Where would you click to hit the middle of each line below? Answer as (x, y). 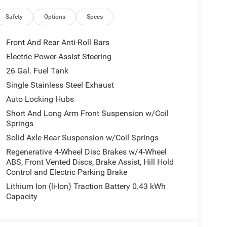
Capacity (22, 197)
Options (55, 17)
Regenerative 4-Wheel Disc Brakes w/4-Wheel (86, 152)
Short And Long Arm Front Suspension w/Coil (87, 113)
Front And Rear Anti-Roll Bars (58, 43)
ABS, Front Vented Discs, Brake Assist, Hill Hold (90, 162)
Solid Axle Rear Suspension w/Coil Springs (82, 138)
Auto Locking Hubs (40, 99)
